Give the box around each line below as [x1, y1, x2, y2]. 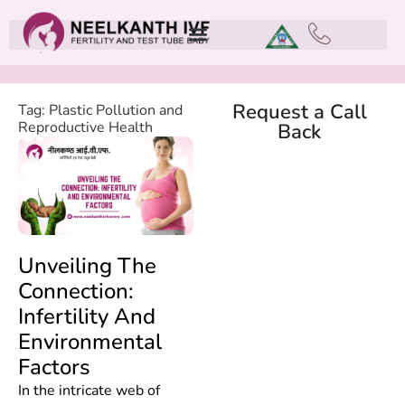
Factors [18, 352, 90, 381]
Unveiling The [18, 250, 156, 280]
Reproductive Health [18, 117, 153, 137]
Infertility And [18, 301, 155, 331]
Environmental [18, 326, 162, 356]
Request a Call [231, 98, 367, 126]
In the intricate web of [18, 380, 160, 400]
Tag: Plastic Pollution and [18, 99, 183, 120]
